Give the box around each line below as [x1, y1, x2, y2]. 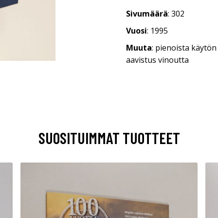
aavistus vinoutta [126, 54, 189, 65]
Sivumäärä [126, 8, 168, 19]
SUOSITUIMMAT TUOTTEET [38, 128, 180, 147]
